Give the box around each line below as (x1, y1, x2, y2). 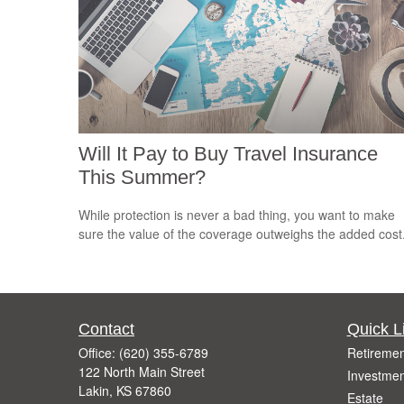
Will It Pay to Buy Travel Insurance (78, 142, 378, 165)
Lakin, (78, 381, 113, 400)
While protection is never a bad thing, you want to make (78, 206, 395, 225)
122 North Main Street (78, 363, 205, 381)
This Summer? (78, 165, 206, 188)
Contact (78, 320, 134, 339)
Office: (78, 344, 119, 363)
